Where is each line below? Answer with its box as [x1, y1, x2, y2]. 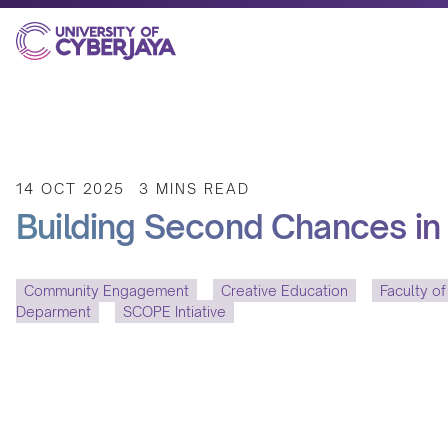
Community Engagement [24, 282, 189, 300]
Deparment [16, 303, 91, 321]
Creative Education [221, 282, 348, 300]
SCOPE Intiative [123, 303, 226, 321]
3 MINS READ [139, 180, 250, 197]
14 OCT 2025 [16, 180, 125, 197]
